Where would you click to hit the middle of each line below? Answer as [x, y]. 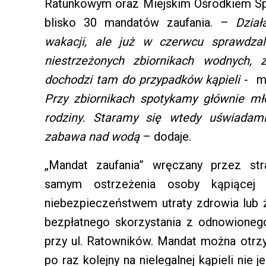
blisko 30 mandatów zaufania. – [140, 23]
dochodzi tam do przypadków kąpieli [145, 80]
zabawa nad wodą [92, 137]
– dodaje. [165, 137]
